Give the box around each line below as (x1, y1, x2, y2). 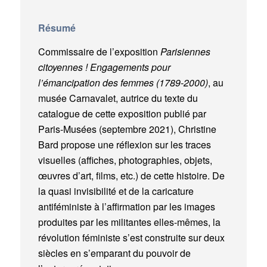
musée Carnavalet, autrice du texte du (38, 91, 198, 105)
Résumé (38, 20, 76, 35)
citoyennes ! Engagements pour (38, 60, 170, 74)
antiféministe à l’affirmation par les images (38, 199, 215, 213)
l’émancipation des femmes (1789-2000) (38, 75, 208, 89)
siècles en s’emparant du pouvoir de (38, 246, 191, 260)
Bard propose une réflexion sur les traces (38, 137, 211, 151)
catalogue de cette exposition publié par (38, 106, 206, 120)
